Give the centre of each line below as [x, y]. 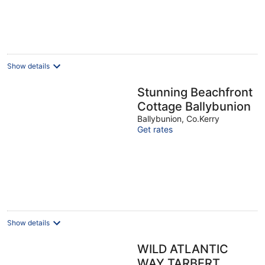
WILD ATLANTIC [183, 249]
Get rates [155, 129]
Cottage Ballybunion [218, 106]
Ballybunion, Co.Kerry [178, 119]
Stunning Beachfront [195, 92]
